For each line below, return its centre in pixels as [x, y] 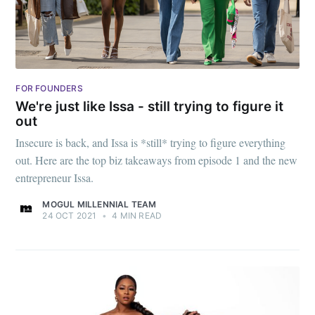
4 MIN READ [136, 216]
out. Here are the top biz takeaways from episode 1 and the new [157, 160]
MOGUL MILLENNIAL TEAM [99, 205]
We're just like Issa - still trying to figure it [150, 106]
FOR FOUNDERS [49, 89]
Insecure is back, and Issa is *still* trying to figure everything [151, 143]
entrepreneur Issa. [55, 178]
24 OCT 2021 [70, 216]
